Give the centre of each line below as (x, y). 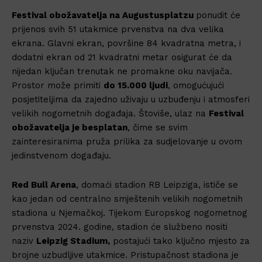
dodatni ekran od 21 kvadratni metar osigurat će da (122, 57)
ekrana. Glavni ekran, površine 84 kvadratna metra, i (126, 43)
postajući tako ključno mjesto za (180, 241)
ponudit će (218, 15)
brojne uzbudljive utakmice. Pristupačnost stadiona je (125, 255)
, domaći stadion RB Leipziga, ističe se (157, 185)
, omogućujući (196, 85)
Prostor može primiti (58, 85)
